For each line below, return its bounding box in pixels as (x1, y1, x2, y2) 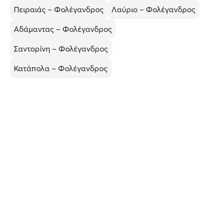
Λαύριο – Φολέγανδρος (111, 4, 195, 14)
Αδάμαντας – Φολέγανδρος (14, 24, 112, 34)
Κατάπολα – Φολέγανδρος (14, 63, 108, 73)
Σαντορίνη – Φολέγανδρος (14, 44, 108, 54)
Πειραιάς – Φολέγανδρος (14, 4, 104, 14)
